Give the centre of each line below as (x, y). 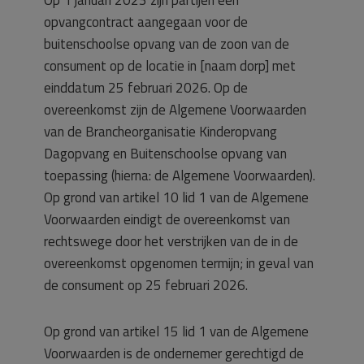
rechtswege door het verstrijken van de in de (171, 241)
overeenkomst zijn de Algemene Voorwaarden (175, 110)
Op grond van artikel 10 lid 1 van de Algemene (176, 197)
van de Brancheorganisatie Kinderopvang (160, 132)
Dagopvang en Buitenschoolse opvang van (165, 154)
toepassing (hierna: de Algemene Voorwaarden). (180, 175)
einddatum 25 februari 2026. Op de (146, 88)
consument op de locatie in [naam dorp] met (170, 66)
